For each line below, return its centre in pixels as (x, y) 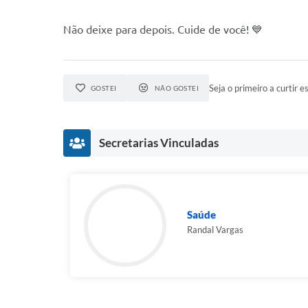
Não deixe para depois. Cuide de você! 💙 (163, 30)
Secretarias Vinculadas (159, 143)
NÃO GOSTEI (177, 88)
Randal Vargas (215, 230)
